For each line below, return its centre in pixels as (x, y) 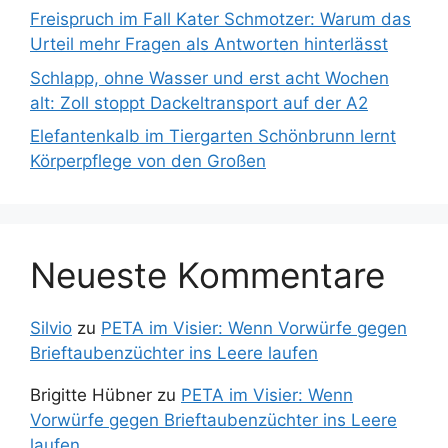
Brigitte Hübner (91, 395)
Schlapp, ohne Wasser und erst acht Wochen (209, 77)
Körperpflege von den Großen (148, 161)
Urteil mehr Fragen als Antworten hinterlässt (209, 44)
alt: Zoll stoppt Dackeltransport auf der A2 (199, 102)
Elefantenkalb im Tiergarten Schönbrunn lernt (213, 136)
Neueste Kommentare (207, 275)
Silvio (51, 328)
